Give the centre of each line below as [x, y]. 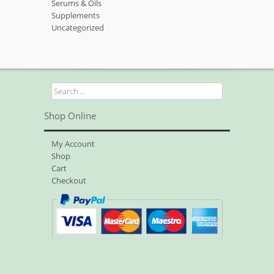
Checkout [69, 181]
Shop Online [70, 116]
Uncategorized [78, 27]
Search [63, 88]
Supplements [76, 15]
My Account [73, 144]
